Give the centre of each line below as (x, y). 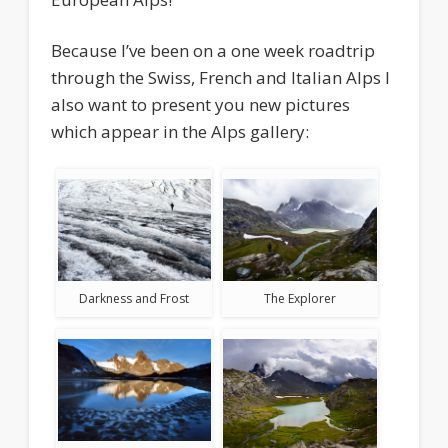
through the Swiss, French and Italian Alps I (221, 78)
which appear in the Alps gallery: (180, 132)
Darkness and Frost (134, 299)
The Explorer (299, 299)
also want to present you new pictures (201, 105)
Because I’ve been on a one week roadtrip (213, 51)
